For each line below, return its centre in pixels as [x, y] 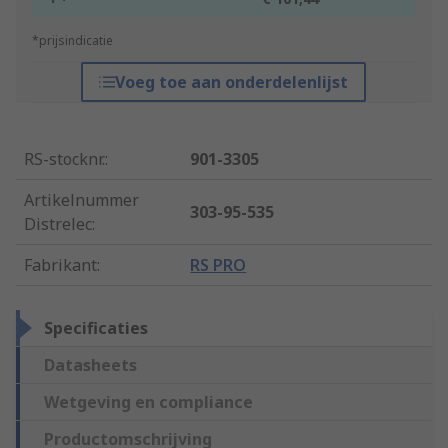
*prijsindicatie [72, 41]
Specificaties [96, 328]
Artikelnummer [81, 200]
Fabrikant [60, 265]
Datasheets [90, 365]
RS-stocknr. [64, 159]
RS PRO [218, 265]
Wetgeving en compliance [148, 402]
